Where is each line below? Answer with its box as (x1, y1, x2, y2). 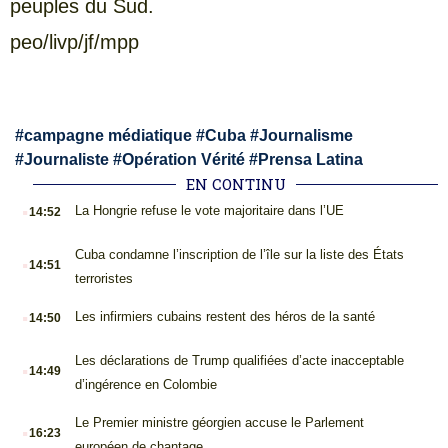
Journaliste (24, 151, 109, 169)
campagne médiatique (24, 127, 192, 145)
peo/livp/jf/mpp (10, 30, 139, 53)
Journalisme (259, 127, 353, 145)
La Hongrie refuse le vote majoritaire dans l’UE (74, 203, 344, 219)
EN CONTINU (185, 174, 286, 195)
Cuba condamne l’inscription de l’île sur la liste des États (74, 247, 404, 263)
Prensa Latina (258, 151, 363, 169)
